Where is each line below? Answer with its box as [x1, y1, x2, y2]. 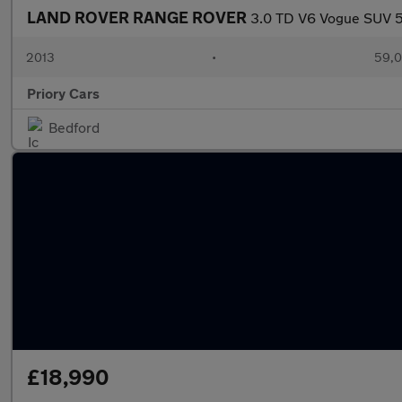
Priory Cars [27, 84, 100, 101]
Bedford [48, 118, 100, 135]
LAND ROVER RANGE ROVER [27, 7, 250, 27]
